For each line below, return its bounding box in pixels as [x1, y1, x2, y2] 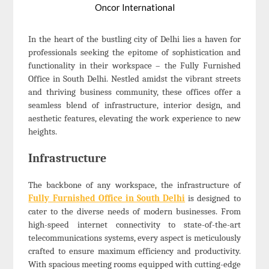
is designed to [185, 193, 241, 204]
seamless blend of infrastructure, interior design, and [28, 100, 241, 111]
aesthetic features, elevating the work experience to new [28, 113, 241, 124]
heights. [28, 126, 58, 138]
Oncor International [94, 2, 175, 13]
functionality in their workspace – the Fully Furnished [28, 60, 241, 71]
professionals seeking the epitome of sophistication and [28, 47, 241, 58]
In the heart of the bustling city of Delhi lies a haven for [28, 34, 241, 45]
